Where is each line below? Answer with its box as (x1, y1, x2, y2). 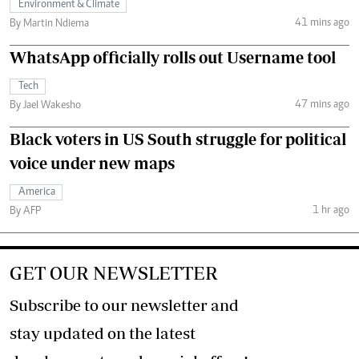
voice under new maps (10, 154, 175, 172)
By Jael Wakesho (10, 100, 81, 111)
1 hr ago (312, 204, 349, 216)
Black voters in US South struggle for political (10, 130, 346, 148)
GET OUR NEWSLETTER (10, 262, 218, 284)
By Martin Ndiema (10, 18, 89, 30)
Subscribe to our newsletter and (10, 296, 239, 314)
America (18, 187, 55, 198)
